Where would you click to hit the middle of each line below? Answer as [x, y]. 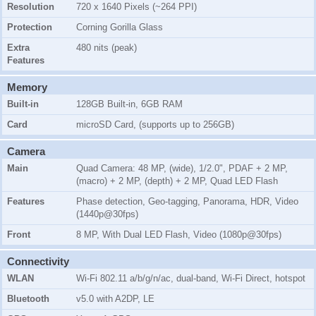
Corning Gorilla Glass [120, 28]
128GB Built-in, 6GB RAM [129, 104]
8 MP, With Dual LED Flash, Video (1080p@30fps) [179, 235]
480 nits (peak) [107, 48]
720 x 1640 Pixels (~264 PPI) [136, 7]
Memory [27, 87]
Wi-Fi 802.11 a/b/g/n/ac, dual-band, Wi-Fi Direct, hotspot [191, 279]
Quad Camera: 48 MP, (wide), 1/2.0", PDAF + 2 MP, [182, 169]
